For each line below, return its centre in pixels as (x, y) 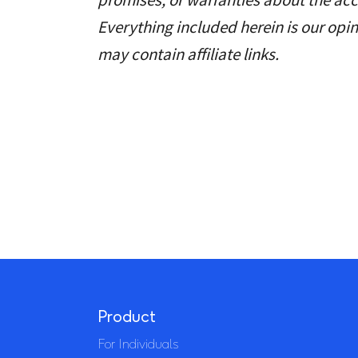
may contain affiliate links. (188, 54)
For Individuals (138, 344)
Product (127, 316)
